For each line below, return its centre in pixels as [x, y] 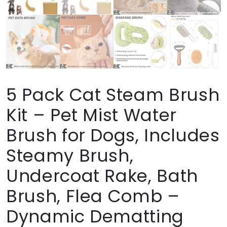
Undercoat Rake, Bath [102, 176]
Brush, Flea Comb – [93, 196]
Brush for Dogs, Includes [113, 135]
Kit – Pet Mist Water [91, 115]
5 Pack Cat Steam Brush [113, 94]
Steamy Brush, [70, 155]
